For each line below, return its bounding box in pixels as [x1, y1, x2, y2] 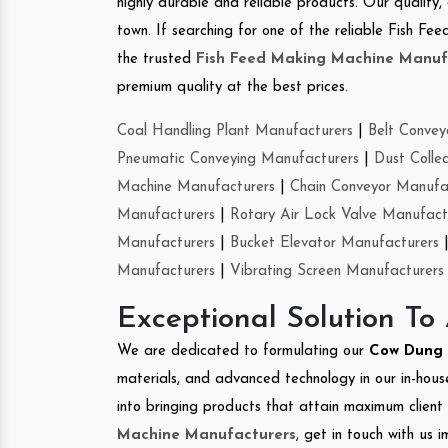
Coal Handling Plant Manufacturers [117, 123, 353, 139]
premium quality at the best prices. [117, 79, 348, 95]
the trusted [117, 51, 196, 67]
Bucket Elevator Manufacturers [230, 235, 439, 251]
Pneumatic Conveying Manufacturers [117, 151, 359, 167]
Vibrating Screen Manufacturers [230, 263, 444, 279]
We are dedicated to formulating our [117, 343, 369, 359]
